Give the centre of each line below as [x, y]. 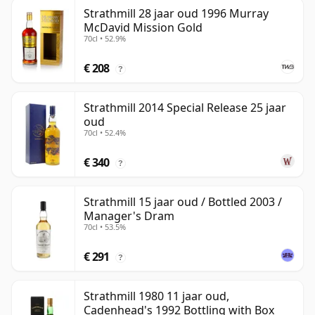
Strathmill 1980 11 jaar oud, [156, 296]
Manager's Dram [129, 216]
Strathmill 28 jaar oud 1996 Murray [176, 14]
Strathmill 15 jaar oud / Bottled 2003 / [183, 202]
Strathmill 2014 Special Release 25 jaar [185, 108]
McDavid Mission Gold [143, 28]
